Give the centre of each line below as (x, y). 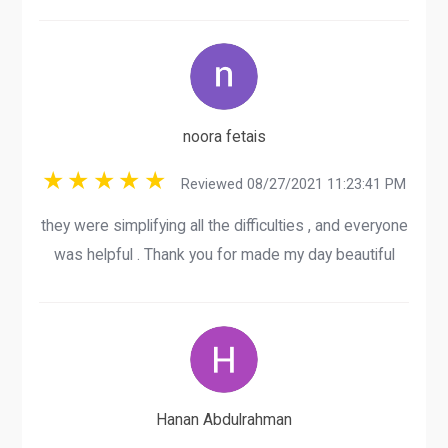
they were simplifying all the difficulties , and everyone (224, 225)
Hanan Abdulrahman (224, 419)
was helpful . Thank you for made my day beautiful (224, 254)
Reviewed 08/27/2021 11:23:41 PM (287, 184)
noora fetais (224, 137)
